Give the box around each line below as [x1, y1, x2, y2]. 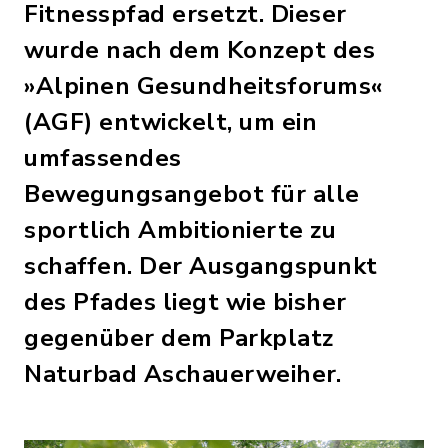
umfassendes [24, 142, 182, 174]
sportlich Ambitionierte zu [24, 214, 336, 246]
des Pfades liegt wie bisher [24, 286, 347, 318]
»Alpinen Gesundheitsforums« [24, 70, 383, 102]
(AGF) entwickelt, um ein [24, 106, 317, 138]
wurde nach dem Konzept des [24, 34, 375, 66]
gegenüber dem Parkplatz [24, 322, 334, 354]
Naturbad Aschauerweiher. [24, 358, 341, 390]
